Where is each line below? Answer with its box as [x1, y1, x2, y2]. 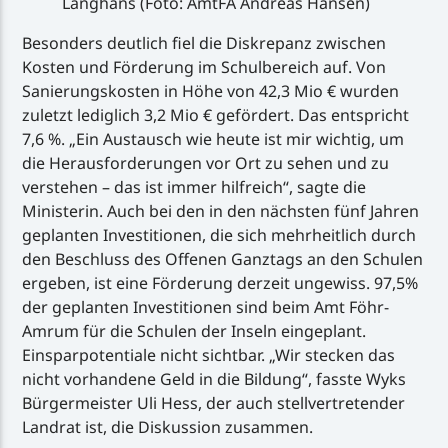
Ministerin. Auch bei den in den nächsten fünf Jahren [22, 199, 420, 222]
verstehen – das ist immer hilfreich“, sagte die [22, 175, 367, 198]
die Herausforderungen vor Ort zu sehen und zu [22, 151, 390, 174]
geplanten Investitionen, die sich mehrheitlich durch [22, 223, 417, 246]
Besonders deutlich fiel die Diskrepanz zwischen [22, 31, 387, 54]
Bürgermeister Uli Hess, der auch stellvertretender [22, 391, 406, 414]
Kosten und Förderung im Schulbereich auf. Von [22, 55, 387, 78]
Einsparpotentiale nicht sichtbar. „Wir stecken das [22, 343, 396, 366]
